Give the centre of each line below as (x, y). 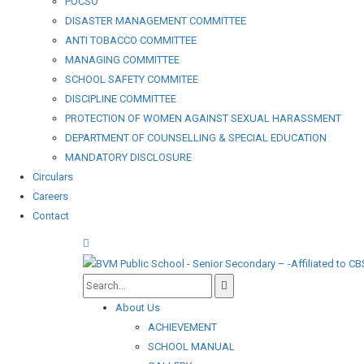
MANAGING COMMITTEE (122, 60)
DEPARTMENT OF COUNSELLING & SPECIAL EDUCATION (196, 138)
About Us (138, 307)
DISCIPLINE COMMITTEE (121, 99)
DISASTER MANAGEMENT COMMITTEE (156, 21)
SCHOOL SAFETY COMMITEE (132, 79)
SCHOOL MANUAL (191, 346)
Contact (51, 216)
